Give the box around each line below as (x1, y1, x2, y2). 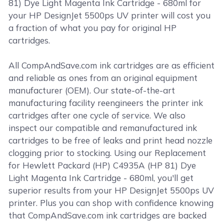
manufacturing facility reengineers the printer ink (8, 97, 203, 108)
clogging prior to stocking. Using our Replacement (8, 147, 206, 158)
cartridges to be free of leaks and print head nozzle (8, 135, 213, 145)
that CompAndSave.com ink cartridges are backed (8, 210, 207, 220)
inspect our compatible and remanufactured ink (8, 122, 197, 133)
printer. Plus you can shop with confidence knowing (8, 197, 214, 208)
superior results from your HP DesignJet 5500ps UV (8, 185, 214, 195)
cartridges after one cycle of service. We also (8, 110, 186, 120)
